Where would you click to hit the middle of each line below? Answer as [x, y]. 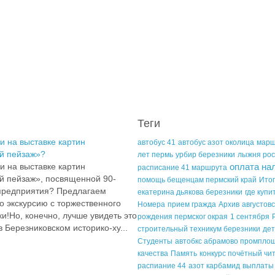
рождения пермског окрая [183, 217]
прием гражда [192, 205]
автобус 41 [157, 143]
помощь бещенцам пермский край [197, 180]
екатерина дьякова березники [190, 192]
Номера [151, 205]
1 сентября [250, 217]
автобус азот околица [216, 143]
